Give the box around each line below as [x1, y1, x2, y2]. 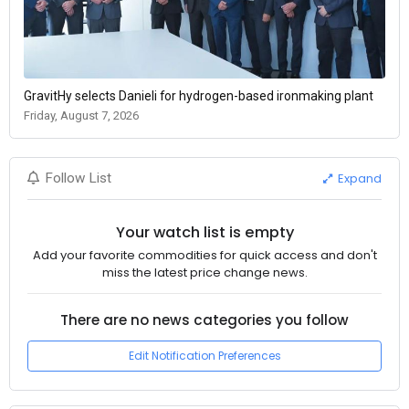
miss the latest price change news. [101, 264, 308, 282]
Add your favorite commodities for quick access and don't [32, 246, 377, 265]
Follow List [45, 170, 112, 187]
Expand [335, 169, 383, 187]
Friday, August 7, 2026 [24, 109, 139, 123]
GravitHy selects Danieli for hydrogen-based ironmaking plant [24, 89, 373, 104]
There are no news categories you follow [60, 309, 349, 330]
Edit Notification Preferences [128, 348, 281, 363]
